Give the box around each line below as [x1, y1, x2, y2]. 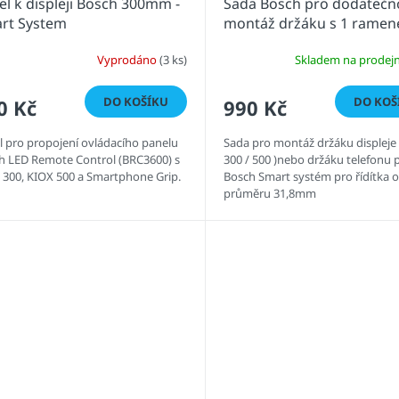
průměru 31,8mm [223, 184, 316, 201]
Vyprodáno [96, 52, 159, 69]
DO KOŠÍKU [102, 93, 168, 110]
